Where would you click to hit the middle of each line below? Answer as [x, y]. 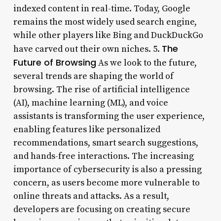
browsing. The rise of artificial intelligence [101, 89]
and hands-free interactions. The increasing [103, 156]
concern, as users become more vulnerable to [106, 183]
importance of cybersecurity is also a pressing [107, 169]
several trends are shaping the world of [93, 76]
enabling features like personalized [87, 129]
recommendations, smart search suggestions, [106, 143]
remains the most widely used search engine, [105, 22]
